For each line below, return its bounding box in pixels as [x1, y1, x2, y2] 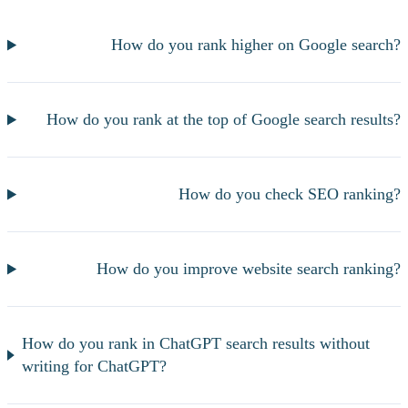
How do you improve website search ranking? [97, 260, 401, 279]
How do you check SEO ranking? [178, 185, 401, 204]
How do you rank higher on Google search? [111, 36, 401, 55]
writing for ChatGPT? [22, 357, 168, 376]
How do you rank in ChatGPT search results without [22, 334, 371, 353]
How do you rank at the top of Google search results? [46, 110, 401, 129]
